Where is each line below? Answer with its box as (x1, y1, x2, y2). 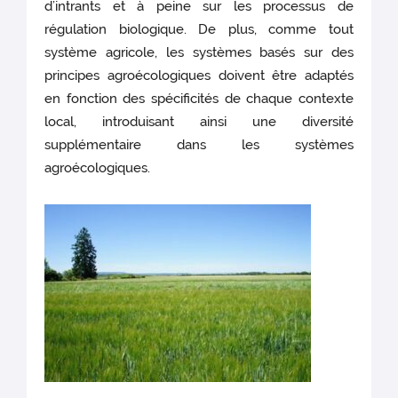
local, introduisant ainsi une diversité (44, 114, 354, 131)
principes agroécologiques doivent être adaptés (44, 68, 354, 84)
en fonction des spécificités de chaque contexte (44, 91, 354, 107)
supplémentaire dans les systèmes (44, 137, 354, 154)
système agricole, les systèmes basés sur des (44, 44, 354, 61)
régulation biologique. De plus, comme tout (44, 21, 354, 38)
